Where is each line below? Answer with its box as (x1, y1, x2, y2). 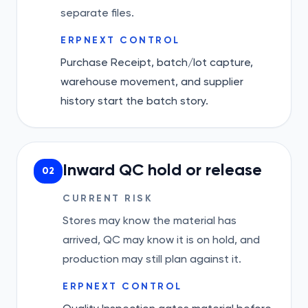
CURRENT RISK (63, 192, 153, 204)
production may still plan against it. (63, 252, 241, 265)
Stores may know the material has (63, 214, 236, 227)
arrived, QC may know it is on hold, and (63, 233, 260, 246)
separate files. (60, 6, 134, 19)
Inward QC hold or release (63, 159, 262, 179)
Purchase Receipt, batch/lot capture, (60, 56, 253, 69)
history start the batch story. (60, 94, 208, 107)
